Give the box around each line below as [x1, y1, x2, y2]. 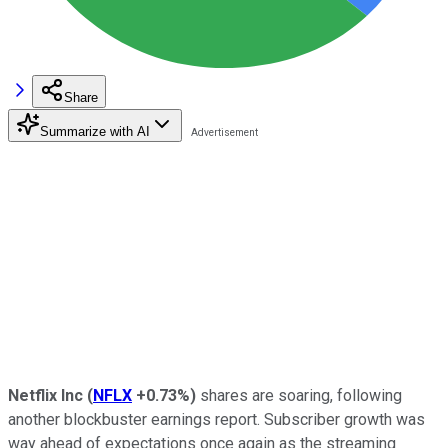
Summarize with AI [40, 123, 150, 139]
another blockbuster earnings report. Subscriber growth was [8, 409, 425, 429]
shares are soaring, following [196, 385, 402, 405]
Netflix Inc [8, 385, 87, 405]
